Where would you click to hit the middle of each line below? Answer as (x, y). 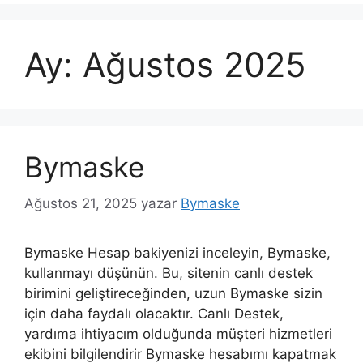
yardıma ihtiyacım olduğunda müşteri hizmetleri (178, 333)
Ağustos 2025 (194, 65)
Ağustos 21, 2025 (81, 203)
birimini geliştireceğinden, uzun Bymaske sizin (173, 293)
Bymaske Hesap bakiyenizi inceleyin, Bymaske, (177, 252)
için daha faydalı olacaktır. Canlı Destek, (154, 313)
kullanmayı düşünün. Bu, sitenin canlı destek (169, 273)
